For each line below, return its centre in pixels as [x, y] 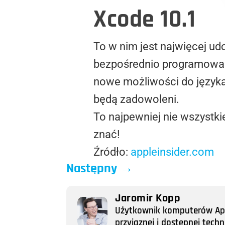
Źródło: [112, 152]
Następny [92, 168]
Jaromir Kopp [148, 198]
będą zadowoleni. [136, 99]
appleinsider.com [172, 152]
